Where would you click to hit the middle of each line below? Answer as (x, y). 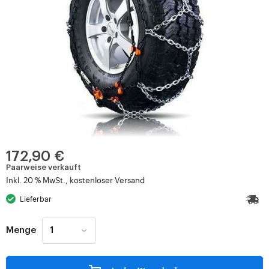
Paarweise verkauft (44, 167)
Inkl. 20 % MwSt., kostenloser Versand (75, 180)
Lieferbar (36, 199)
